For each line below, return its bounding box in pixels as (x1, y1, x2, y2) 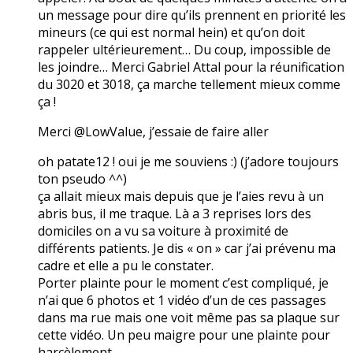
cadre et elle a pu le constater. (38, 256, 214, 274)
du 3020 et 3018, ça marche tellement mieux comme (38, 75, 340, 93)
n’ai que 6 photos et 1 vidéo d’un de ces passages (38, 291, 326, 309)
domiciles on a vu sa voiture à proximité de (38, 221, 288, 240)
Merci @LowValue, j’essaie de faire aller (38, 122, 269, 140)
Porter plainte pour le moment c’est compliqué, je (38, 273, 329, 292)
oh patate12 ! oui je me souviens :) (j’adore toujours (38, 152, 339, 170)
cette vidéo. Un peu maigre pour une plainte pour (38, 325, 330, 344)
